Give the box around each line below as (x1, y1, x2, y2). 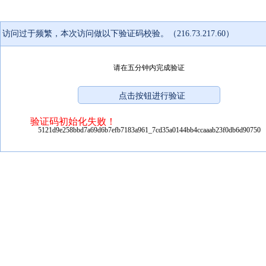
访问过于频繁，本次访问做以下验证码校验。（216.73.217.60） (2, 28, 234, 38)
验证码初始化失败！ (30, 116, 116, 126)
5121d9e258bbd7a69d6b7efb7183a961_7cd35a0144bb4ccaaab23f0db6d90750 (37, 125, 261, 134)
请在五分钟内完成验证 (113, 63, 185, 72)
